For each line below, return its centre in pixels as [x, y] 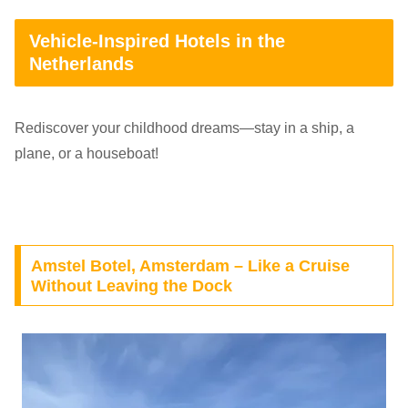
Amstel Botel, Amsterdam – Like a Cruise [190, 265]
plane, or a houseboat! [87, 154]
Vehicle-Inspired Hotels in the [157, 41]
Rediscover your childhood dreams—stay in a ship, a [184, 128]
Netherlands [82, 63]
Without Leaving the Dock [131, 286]
